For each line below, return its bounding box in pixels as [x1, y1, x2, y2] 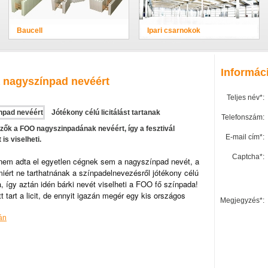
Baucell [17, 26, 42, 35]
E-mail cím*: [226, 133, 264, 141]
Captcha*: [232, 153, 264, 161]
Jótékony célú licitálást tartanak [51, 108, 160, 117]
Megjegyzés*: [220, 196, 264, 205]
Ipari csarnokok [147, 26, 200, 35]
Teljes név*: [227, 93, 264, 102]
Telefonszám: [221, 113, 264, 121]
